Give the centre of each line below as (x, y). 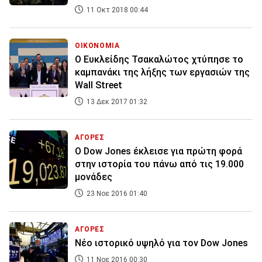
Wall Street (99, 85)
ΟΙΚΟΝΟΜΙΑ (97, 46)
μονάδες (94, 177)
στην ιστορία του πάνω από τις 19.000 (159, 164)
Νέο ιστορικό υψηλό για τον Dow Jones (161, 243)
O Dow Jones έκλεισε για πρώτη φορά (158, 151)
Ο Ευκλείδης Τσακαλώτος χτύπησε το (159, 60)
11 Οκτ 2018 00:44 (116, 10)
